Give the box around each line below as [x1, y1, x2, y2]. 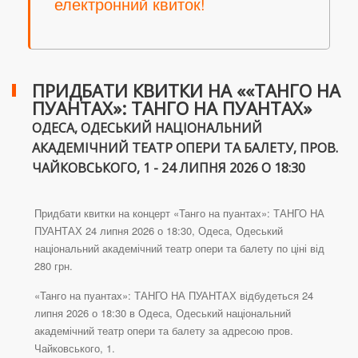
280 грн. [34, 258, 73, 274]
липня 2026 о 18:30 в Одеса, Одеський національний [34, 305, 291, 321]
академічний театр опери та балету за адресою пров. [34, 323, 293, 339]
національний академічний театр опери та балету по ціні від [34, 241, 324, 257]
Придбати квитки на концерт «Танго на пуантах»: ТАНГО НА [34, 205, 324, 221]
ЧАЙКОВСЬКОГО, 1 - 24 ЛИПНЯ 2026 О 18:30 [32, 159, 305, 177]
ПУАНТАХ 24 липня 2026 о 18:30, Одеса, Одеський [34, 223, 283, 239]
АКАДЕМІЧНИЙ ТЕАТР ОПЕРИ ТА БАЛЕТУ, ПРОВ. [32, 139, 338, 157]
